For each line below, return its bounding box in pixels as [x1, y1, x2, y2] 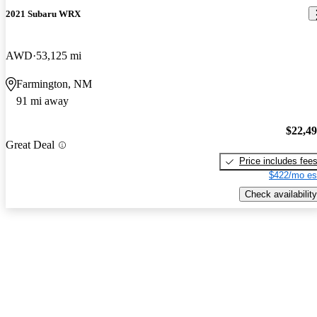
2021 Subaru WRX [6, 8, 81, 19]
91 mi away [16, 94, 69, 107]
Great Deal [6, 139, 54, 151]
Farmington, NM [16, 77, 92, 90]
